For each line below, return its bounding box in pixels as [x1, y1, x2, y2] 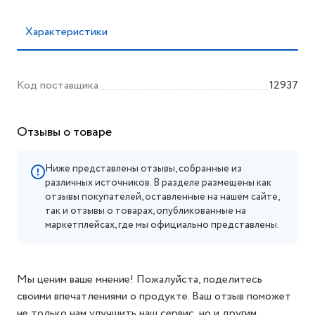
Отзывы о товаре [17, 123, 112, 141]
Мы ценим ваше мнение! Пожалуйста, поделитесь [17, 271, 262, 288]
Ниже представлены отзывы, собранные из [45, 162, 242, 176]
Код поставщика [17, 77, 98, 94]
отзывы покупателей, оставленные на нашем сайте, [45, 190, 279, 204]
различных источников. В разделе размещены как [45, 176, 271, 190]
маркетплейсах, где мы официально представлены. [45, 218, 279, 232]
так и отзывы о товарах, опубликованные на [45, 204, 246, 218]
